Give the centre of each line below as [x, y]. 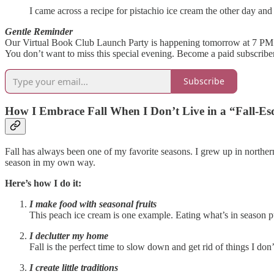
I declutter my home [69, 235]
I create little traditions [74, 267]
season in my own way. [50, 162]
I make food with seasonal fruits [93, 204]
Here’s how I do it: [43, 183]
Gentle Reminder [39, 31]
